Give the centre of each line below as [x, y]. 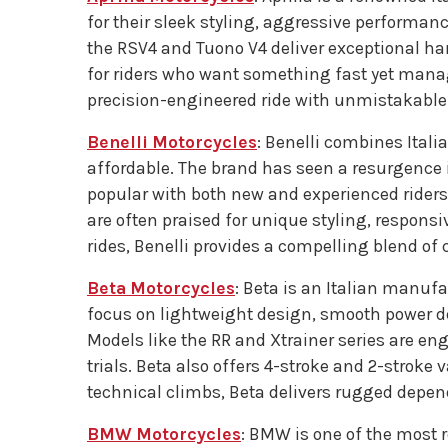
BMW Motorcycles [164, 434]
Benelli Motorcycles [172, 142]
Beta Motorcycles [161, 288]
